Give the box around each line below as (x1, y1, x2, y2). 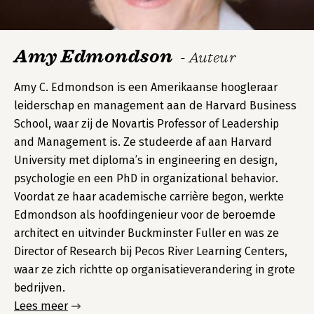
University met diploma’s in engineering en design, (14, 153, 278, 167)
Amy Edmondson (14, 45, 173, 67)
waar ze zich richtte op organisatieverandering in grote (14, 263, 295, 276)
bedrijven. (14, 281, 65, 294)
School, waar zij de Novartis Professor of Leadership (14, 117, 279, 130)
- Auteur (179, 49, 235, 66)
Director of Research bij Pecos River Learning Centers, (14, 245, 287, 258)
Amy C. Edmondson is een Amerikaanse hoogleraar (14, 81, 278, 94)
